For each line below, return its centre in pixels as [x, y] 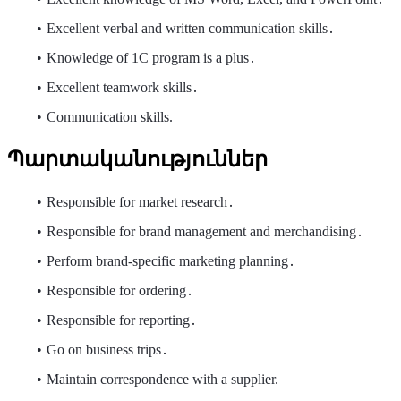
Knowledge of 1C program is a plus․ [151, 58]
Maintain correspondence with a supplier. [162, 380]
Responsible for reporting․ [121, 320]
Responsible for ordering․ [119, 291]
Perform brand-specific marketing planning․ [171, 261]
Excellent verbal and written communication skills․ [190, 29]
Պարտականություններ [137, 160]
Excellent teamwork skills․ [122, 88]
